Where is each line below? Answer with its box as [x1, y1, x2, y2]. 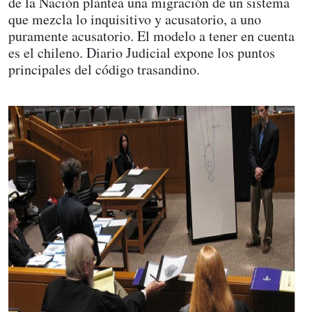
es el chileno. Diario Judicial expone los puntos [8, 43, 275, 62]
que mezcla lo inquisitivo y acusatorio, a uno [8, 10, 261, 29]
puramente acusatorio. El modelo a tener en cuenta [8, 26, 295, 45]
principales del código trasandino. [8, 60, 200, 79]
